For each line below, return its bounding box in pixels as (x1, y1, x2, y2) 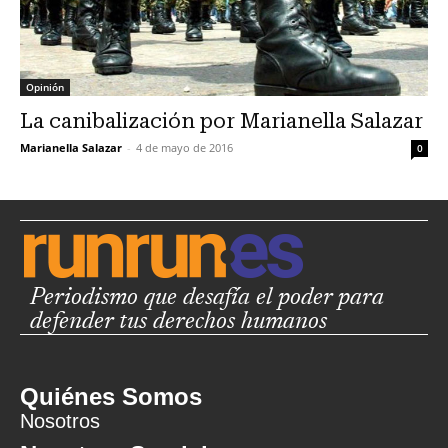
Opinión (26, 80, 64, 95)
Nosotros (20, 410, 100, 433)
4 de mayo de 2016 (136, 140, 233, 156)
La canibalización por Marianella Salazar (20, 109, 423, 134)
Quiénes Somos (20, 383, 202, 411)
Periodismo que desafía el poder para (30, 286, 384, 311)
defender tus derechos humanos (30, 310, 327, 335)
